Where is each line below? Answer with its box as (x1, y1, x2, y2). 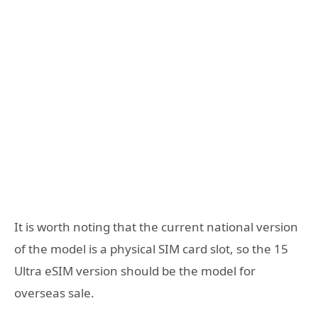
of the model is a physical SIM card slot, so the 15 (14, 241, 288, 258)
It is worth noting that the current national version (14, 219, 298, 236)
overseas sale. (14, 285, 94, 302)
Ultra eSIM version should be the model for (14, 263, 256, 280)
